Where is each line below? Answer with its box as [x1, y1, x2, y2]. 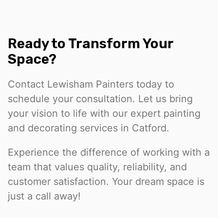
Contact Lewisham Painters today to [8, 78, 174, 91]
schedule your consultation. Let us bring [8, 93, 193, 105]
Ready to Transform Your [8, 36, 173, 52]
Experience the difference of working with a [8, 146, 210, 159]
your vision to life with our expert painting [8, 108, 200, 120]
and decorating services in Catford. [8, 122, 169, 134]
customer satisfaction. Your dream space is [8, 176, 204, 188]
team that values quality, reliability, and [8, 161, 187, 173]
